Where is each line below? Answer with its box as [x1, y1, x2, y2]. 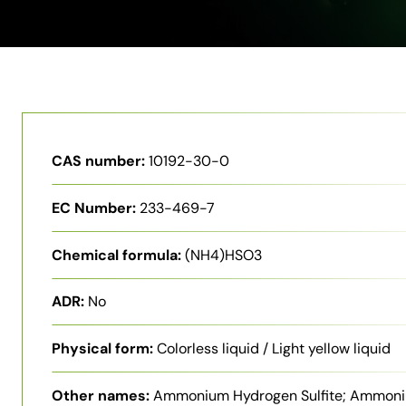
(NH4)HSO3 [185, 245, 262, 265]
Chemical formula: [52, 245, 181, 265]
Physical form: [52, 339, 153, 359]
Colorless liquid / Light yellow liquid [157, 339, 391, 359]
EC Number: [52, 198, 136, 217]
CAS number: [52, 151, 145, 170]
